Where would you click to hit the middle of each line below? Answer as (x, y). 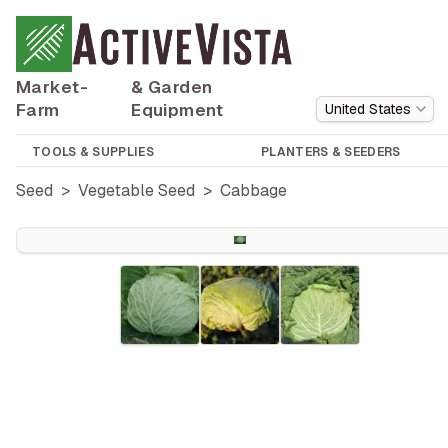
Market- (52, 87)
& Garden (172, 87)
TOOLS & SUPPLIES (93, 152)
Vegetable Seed (136, 190)
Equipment (177, 110)
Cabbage (253, 190)
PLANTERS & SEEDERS (331, 152)
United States (368, 109)
